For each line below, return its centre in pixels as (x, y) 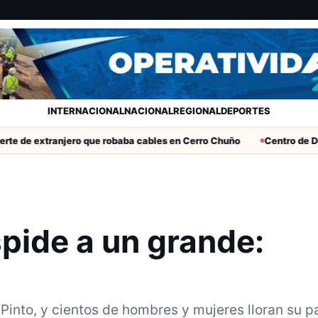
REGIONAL (197, 111)
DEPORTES (246, 111)
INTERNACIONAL (86, 111)
